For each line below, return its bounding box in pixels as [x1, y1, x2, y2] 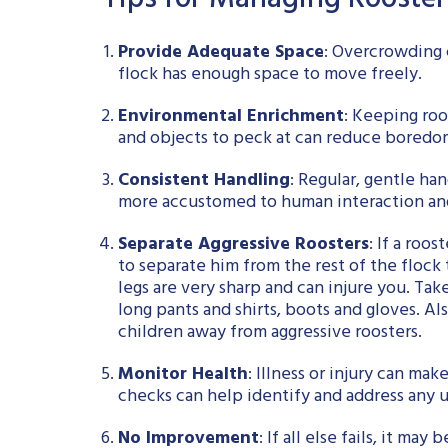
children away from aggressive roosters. [117, 317, 422, 352]
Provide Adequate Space [117, 37, 324, 72]
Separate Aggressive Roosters [117, 229, 369, 264]
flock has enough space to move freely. [117, 59, 422, 94]
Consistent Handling [117, 165, 290, 200]
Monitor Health [117, 359, 248, 394]
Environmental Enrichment [117, 101, 344, 136]
